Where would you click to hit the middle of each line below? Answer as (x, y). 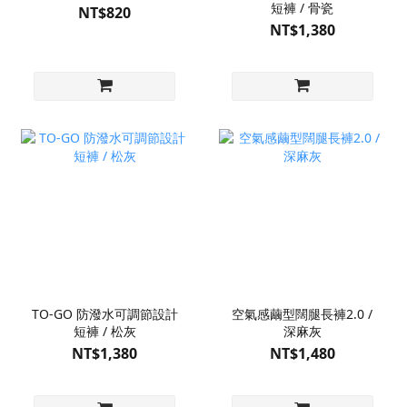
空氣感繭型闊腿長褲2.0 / (303, 314)
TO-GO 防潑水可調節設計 (104, 314)
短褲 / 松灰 (104, 332)
